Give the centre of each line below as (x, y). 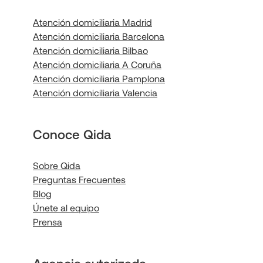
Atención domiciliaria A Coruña (97, 65)
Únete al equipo (66, 208)
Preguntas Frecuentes (79, 180)
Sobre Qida (57, 166)
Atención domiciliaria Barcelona (99, 36)
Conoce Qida (72, 134)
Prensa (48, 222)
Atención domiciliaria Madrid (92, 22)
